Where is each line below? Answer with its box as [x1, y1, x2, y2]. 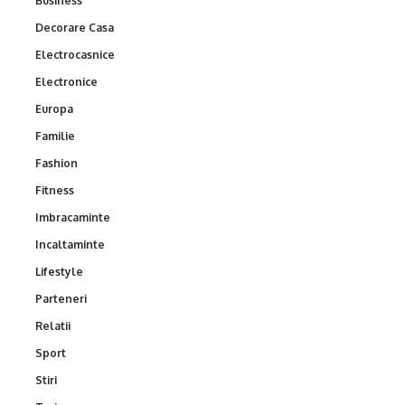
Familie [35, 128, 75, 143]
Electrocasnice [35, 47, 115, 61]
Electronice [35, 74, 98, 89]
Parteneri [35, 291, 87, 306]
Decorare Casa [35, 20, 114, 34]
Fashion [35, 155, 78, 170]
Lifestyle [35, 264, 83, 278]
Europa [35, 101, 73, 116]
